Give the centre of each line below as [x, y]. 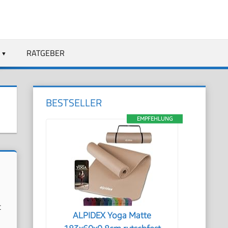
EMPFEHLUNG [154, 118]
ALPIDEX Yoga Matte [112, 215]
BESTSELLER [74, 103]
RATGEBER [45, 53]
